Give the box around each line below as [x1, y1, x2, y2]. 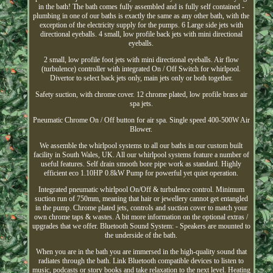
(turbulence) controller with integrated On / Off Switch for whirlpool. [41, 65, 241, 74]
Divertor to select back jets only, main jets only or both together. [49, 74, 233, 83]
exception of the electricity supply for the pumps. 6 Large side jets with [39, 21, 243, 30]
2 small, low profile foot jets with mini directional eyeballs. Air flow [43, 55, 239, 65]
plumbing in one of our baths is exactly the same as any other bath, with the [33, 12, 250, 21]
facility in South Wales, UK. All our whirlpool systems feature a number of [33, 151, 249, 160]
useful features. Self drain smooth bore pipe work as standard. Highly [41, 160, 242, 169]
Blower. [130, 125, 153, 134]
